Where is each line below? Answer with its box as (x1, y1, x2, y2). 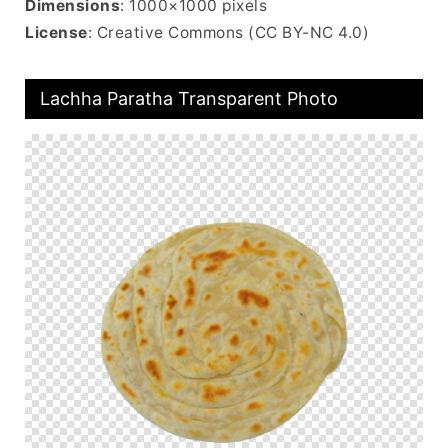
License (25, 23, 88, 42)
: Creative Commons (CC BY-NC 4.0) (87, 23, 369, 42)
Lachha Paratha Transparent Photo (40, 88, 338, 109)
